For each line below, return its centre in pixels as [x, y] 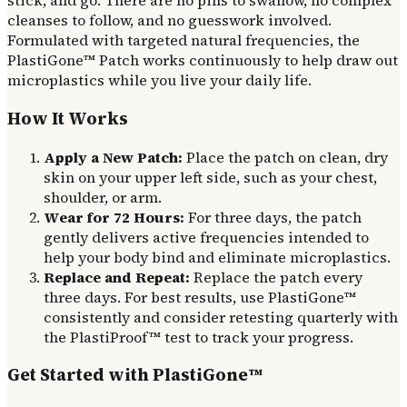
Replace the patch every [276, 277]
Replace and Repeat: [117, 277]
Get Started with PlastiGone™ [135, 375]
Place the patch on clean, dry [285, 157]
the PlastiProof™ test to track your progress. [199, 337]
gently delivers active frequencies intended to [206, 237]
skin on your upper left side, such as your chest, [210, 177]
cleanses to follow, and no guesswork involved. [169, 20]
